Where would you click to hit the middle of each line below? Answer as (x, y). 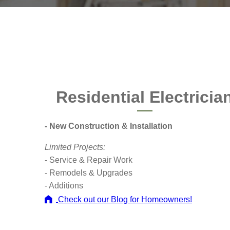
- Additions (64, 186)
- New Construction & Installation (109, 126)
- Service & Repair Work (89, 160)
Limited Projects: (75, 147)
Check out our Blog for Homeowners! (125, 199)
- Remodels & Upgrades (89, 173)
